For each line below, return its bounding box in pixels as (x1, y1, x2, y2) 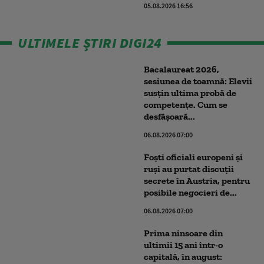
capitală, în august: (144, 251, 222, 262)
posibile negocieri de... (144, 187, 237, 198)
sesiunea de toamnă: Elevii (144, 75, 252, 87)
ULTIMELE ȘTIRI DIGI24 (18, 34, 161, 52)
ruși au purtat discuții (144, 163, 234, 174)
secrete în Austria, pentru (144, 175, 250, 186)
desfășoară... (144, 111, 195, 122)
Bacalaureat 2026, (144, 64, 219, 75)
